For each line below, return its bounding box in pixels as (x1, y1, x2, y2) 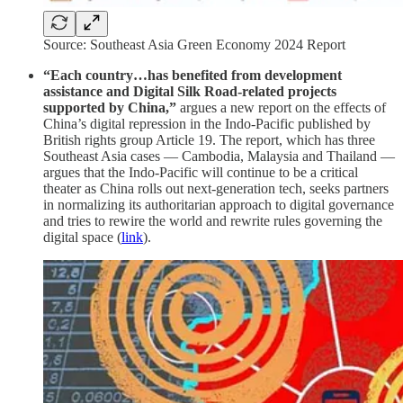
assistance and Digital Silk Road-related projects (43, 84, 336, 100)
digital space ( (43, 229, 121, 246)
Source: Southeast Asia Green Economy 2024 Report (43, 37, 345, 53)
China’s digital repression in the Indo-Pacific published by (43, 116, 371, 132)
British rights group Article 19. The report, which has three (43, 132, 375, 148)
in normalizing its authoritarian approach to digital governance (43, 197, 394, 213)
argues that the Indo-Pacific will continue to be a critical (43, 165, 358, 181)
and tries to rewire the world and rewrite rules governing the (43, 213, 382, 229)
